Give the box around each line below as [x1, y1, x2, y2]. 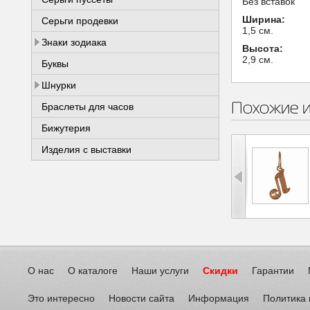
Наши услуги [131, 265, 189, 276]
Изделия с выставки [42, 144, 131, 155]
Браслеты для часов [42, 101, 134, 112]
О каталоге [68, 265, 118, 276]
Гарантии [252, 265, 294, 276]
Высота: [242, 43, 283, 54]
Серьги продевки [42, 15, 118, 26]
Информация [188, 293, 249, 304]
